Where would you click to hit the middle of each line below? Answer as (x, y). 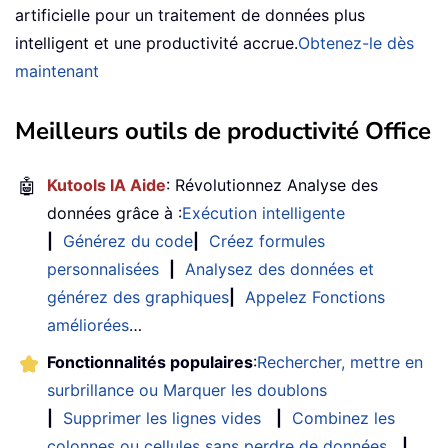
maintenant (57, 71)
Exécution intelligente (263, 213)
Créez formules (267, 241)
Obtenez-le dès (356, 43)
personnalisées (103, 269)
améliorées (88, 325)
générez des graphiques (138, 297)
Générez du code (128, 241)
